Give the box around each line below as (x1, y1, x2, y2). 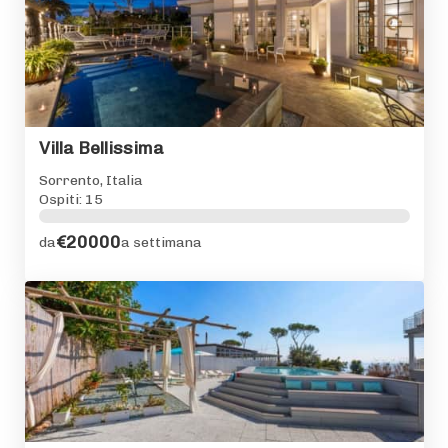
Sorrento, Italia (38, 171, 143, 189)
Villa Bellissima (38, 138, 164, 159)
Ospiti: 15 (38, 190, 103, 208)
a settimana (120, 234, 202, 252)
